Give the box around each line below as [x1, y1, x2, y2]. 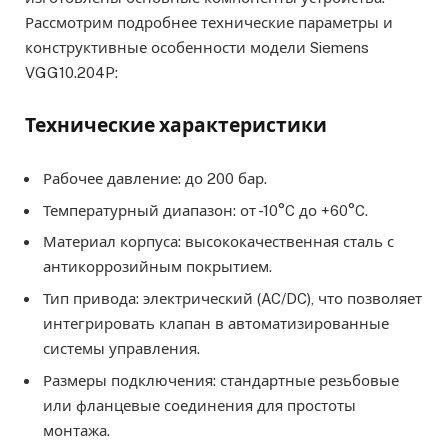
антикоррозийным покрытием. [43, 258, 272, 276]
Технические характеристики [25, 114, 327, 137]
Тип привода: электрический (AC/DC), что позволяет [43, 289, 422, 307]
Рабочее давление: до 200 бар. [43, 170, 267, 188]
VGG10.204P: [25, 64, 118, 82]
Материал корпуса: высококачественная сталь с [43, 233, 394, 251]
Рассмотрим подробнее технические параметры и [25, 14, 393, 32]
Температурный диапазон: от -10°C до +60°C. [43, 201, 368, 219]
